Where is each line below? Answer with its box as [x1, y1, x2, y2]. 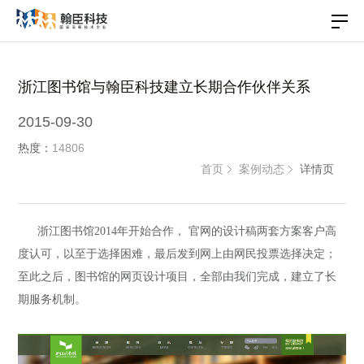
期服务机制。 [18, 293, 87, 305]
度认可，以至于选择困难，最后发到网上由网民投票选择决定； [18, 248, 337, 260]
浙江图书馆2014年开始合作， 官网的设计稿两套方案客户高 [37, 225, 337, 237]
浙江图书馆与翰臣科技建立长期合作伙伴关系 [18, 79, 311, 95]
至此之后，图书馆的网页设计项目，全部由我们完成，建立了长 [18, 271, 337, 283]
